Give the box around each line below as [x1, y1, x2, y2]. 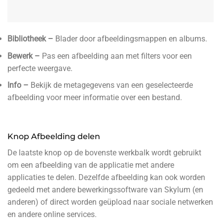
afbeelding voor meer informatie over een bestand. [7, 93, 182, 103]
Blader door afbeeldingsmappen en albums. [55, 34, 207, 44]
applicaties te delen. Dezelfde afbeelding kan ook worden [7, 173, 205, 183]
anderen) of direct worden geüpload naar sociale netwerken [7, 197, 213, 207]
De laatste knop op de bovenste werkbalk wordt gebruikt [7, 148, 201, 158]
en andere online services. [7, 210, 97, 220]
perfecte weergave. [7, 63, 73, 73]
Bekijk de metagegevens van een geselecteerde [31, 80, 193, 90]
